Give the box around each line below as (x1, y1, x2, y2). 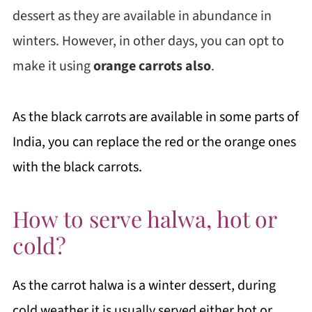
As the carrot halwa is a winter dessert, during (12, 276, 276, 295)
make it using (12, 56, 93, 76)
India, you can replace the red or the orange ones (12, 132, 296, 152)
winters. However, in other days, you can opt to (12, 31, 284, 51)
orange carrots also (93, 56, 211, 76)
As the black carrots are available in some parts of (12, 107, 299, 127)
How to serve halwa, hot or (12, 203, 276, 233)
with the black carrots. (12, 157, 142, 177)
